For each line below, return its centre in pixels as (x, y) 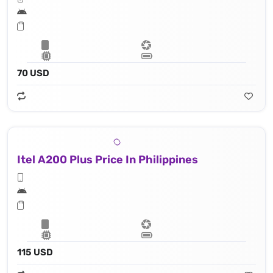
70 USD (33, 73)
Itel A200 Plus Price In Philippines (108, 160)
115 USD (35, 253)
